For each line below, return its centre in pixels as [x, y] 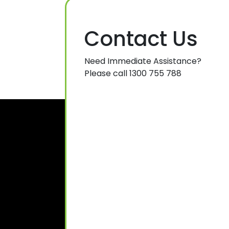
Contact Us [141, 39]
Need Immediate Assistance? [143, 61]
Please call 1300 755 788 [133, 73]
